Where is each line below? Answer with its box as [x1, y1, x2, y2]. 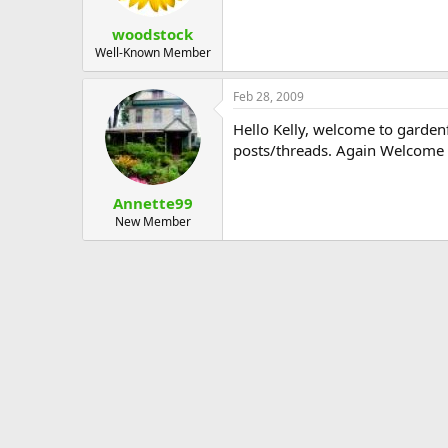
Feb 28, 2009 [233, 88, 304, 105]
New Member [114, 212, 191, 230]
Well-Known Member [94, 44, 211, 61]
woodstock [112, 24, 193, 44]
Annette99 [112, 192, 193, 213]
